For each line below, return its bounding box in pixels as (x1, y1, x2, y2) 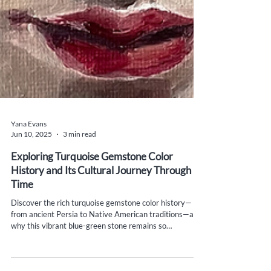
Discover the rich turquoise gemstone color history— (11, 214, 192, 224)
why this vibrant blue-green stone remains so (11, 237, 166, 247)
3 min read (63, 146, 96, 155)
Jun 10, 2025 (11, 146, 52, 155)
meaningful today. (11, 249, 72, 258)
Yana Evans (11, 135, 47, 145)
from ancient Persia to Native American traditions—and (11, 226, 202, 235)
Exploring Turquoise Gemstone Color (11, 166, 173, 179)
